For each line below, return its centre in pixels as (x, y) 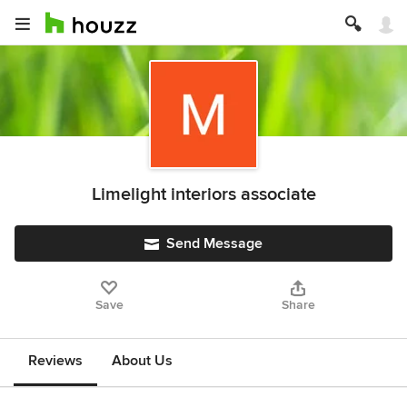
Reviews (55, 361)
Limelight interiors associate (203, 194)
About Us (142, 361)
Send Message (214, 243)
